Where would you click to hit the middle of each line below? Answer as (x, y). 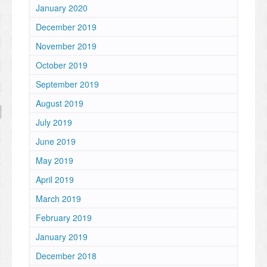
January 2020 (62, 8)
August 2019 (60, 103)
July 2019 (54, 122)
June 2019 (56, 142)
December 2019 (66, 27)
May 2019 (55, 161)
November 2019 (66, 46)
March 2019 (58, 199)
